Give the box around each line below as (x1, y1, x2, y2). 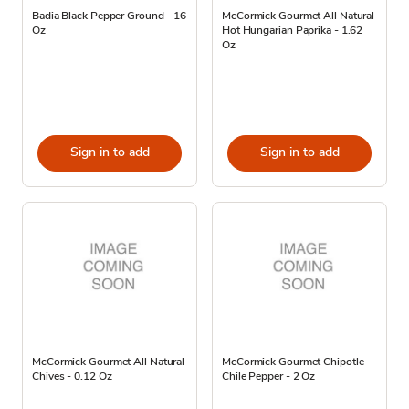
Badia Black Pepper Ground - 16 (32, 7, 186, 23)
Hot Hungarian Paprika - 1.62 (222, 22, 363, 37)
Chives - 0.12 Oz (32, 368, 112, 383)
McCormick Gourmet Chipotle (222, 353, 364, 369)
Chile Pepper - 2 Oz (222, 368, 316, 383)
